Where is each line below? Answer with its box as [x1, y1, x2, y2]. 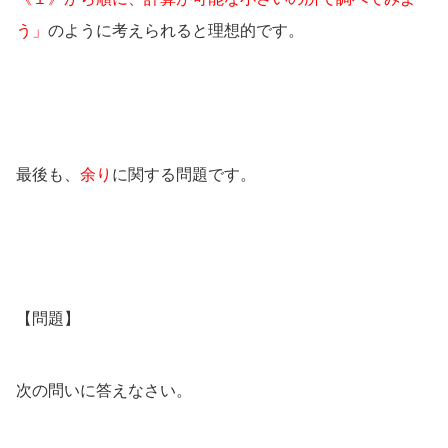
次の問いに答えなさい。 [16, 379, 192, 400]
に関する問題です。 [112, 163, 256, 184]
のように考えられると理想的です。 [48, 19, 304, 40]
